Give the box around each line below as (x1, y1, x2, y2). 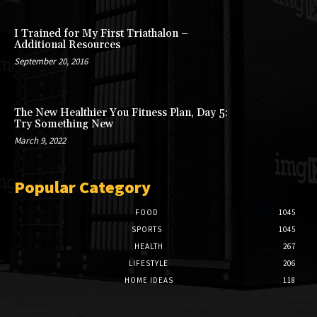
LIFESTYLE (129, 258, 168, 269)
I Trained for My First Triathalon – (14, 26, 188, 40)
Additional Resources (14, 38, 120, 52)
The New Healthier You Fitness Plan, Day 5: (14, 105, 228, 120)
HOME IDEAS (124, 275, 173, 286)
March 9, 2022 (14, 134, 66, 146)
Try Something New (14, 117, 113, 131)
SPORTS (131, 224, 162, 235)
